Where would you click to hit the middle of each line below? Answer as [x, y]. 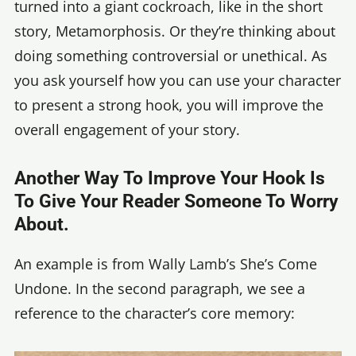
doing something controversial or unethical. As [171, 55]
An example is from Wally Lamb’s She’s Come [166, 264]
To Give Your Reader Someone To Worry [176, 202]
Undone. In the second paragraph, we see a [160, 289]
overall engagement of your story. [129, 129]
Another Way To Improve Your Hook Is [170, 179]
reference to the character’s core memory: [155, 313]
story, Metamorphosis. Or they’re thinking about [175, 31]
